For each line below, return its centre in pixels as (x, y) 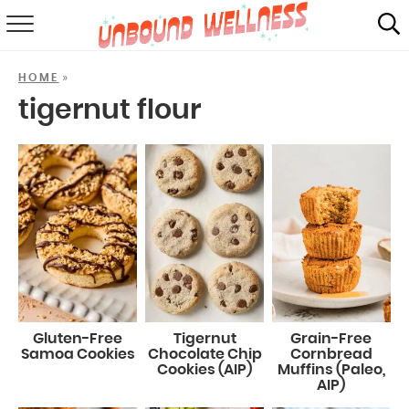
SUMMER (204, 89)
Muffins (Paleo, (331, 370)
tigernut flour (110, 110)
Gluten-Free (78, 339)
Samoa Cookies (78, 355)
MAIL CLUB (204, 223)
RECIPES (204, 45)
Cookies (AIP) (204, 370)
